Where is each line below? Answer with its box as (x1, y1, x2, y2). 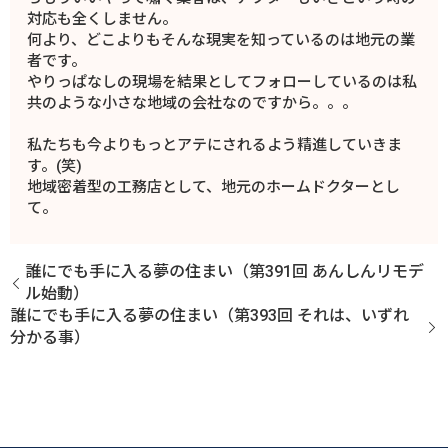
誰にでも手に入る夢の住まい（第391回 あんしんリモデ (25, 262, 424, 282)
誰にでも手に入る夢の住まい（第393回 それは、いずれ (10, 306, 409, 326)
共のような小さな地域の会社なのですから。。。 (27, 94, 358, 113)
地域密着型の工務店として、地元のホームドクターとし (27, 178, 401, 197)
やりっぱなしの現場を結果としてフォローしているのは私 (27, 73, 418, 92)
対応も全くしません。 (27, 10, 178, 29)
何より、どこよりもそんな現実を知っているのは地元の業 (27, 31, 416, 50)
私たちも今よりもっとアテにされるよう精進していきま (27, 136, 403, 155)
